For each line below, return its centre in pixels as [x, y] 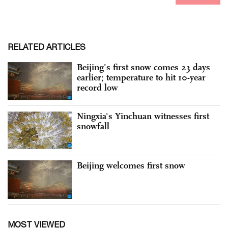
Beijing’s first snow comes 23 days [144, 67]
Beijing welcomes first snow [131, 165]
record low [97, 87]
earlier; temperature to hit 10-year [141, 77]
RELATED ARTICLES [47, 47]
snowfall [93, 126]
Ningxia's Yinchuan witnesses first [143, 116]
